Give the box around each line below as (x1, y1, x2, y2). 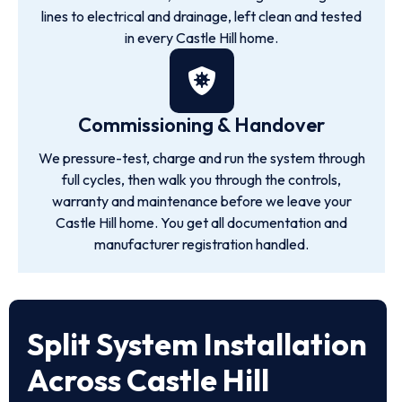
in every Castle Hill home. (125, 29, 278, 47)
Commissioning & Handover (78, 112, 325, 137)
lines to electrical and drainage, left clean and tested (41, 7, 362, 25)
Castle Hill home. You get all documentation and (56, 214, 347, 232)
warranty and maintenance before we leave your (51, 192, 352, 210)
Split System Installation (27, 325, 367, 363)
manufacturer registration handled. (94, 235, 309, 253)
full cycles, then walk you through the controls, (62, 170, 341, 188)
